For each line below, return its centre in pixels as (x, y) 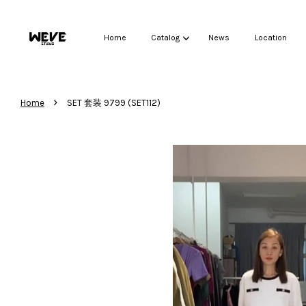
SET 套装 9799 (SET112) (114, 103)
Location (270, 38)
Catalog (165, 38)
